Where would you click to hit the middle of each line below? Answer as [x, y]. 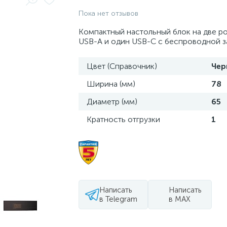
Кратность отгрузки [123, 119]
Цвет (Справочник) [122, 66]
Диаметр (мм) [112, 102]
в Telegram [118, 199]
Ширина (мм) [111, 84]
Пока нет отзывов [108, 13]
